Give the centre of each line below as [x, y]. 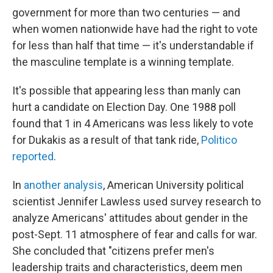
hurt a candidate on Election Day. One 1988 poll [124, 107]
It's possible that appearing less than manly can [126, 90]
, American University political [173, 185]
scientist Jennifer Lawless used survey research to [136, 201]
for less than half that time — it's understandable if [133, 45]
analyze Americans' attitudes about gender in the [130, 218]
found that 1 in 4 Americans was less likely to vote [133, 123]
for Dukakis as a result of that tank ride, [107, 140]
